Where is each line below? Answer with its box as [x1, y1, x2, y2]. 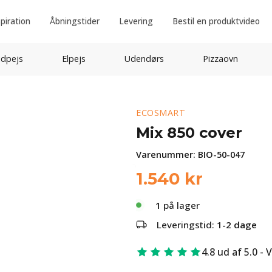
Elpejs [61, 53, 86, 64]
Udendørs [124, 53, 164, 64]
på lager [161, 199, 200, 211]
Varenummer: [136, 149, 198, 160]
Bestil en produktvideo [172, 15, 260, 27]
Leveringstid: [157, 219, 217, 231]
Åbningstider [49, 15, 100, 27]
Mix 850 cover [136, 124, 242, 141]
